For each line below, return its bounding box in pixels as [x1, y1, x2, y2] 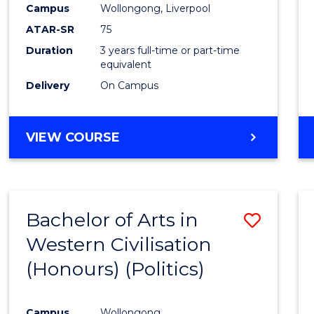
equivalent [100, 58, 152, 71]
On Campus [100, 79, 159, 93]
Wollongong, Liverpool [100, 2, 211, 15]
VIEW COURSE [26, 130, 121, 146]
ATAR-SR [26, 23, 75, 36]
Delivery [26, 79, 70, 93]
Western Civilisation [26, 233, 212, 257]
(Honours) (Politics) [26, 257, 205, 281]
